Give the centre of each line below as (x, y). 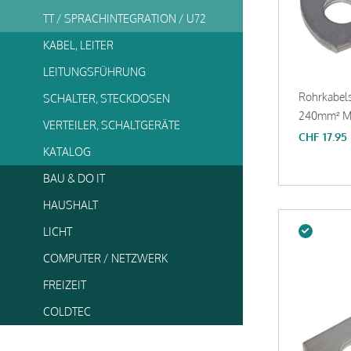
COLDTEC (67, 311)
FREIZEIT (65, 285)
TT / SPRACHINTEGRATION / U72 (125, 18)
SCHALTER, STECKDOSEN (107, 98)
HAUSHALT (71, 205)
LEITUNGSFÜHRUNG (94, 72)
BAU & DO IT (74, 178)
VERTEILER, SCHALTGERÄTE (112, 125)
